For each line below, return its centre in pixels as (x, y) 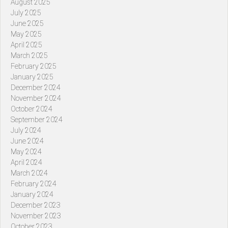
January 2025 (32, 77)
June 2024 (27, 141)
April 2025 (26, 45)
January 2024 (32, 195)
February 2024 (34, 184)
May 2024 (26, 152)
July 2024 (26, 131)
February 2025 (34, 66)
